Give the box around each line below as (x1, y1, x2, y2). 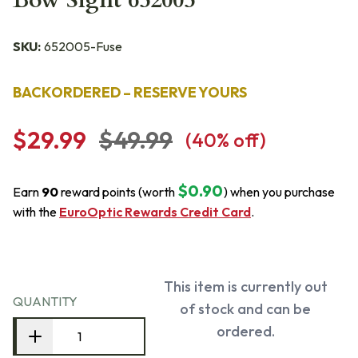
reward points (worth (58, 184, 175, 200)
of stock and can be (180, 300, 311, 318)
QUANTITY (13, 293, 78, 309)
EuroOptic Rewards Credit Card (59, 204, 251, 220)
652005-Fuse (44, 38, 122, 54)
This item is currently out (163, 277, 328, 296)
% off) (217, 128, 266, 152)
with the (13, 204, 59, 220)
